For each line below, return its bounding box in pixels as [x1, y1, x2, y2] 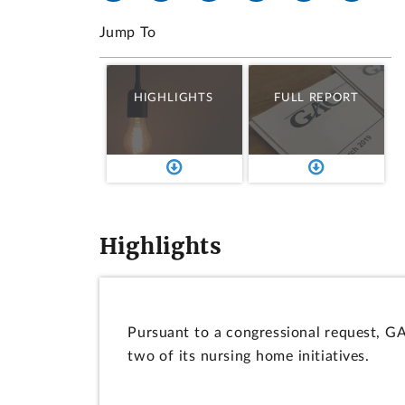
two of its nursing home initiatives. [127, 348, 370, 363]
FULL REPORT [274, 91, 359, 103]
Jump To [99, 24, 156, 40]
